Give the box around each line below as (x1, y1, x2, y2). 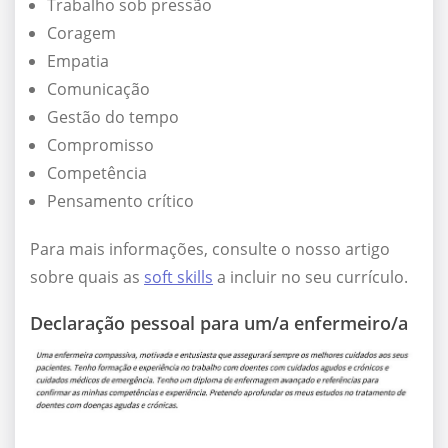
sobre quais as (30, 266, 144, 289)
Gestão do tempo (47, 106, 179, 129)
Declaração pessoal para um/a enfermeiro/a (30, 311, 408, 336)
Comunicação (47, 78, 150, 101)
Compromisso (47, 134, 154, 157)
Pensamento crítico (47, 190, 194, 213)
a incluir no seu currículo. (213, 266, 408, 289)
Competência (47, 162, 147, 185)
